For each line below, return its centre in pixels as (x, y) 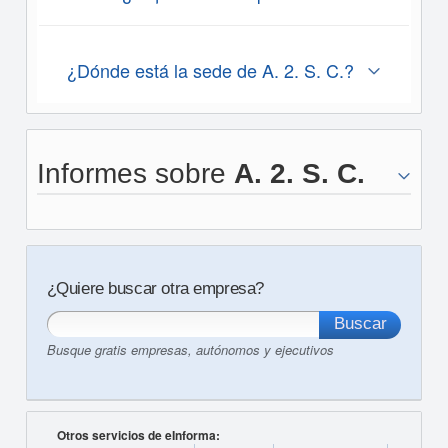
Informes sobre (135, 173)
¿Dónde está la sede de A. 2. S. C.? (210, 70)
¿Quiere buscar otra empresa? (155, 288)
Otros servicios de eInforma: (138, 435)
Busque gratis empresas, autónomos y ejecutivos (190, 349)
